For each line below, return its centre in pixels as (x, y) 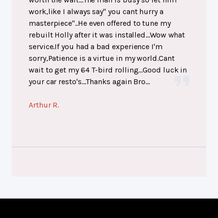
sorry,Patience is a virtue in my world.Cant (102, 58)
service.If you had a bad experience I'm (96, 46)
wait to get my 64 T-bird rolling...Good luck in (108, 70)
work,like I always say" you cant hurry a (96, 11)
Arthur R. (44, 105)
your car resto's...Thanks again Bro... (89, 81)
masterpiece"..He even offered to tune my (100, 23)
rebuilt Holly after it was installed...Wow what (107, 35)
